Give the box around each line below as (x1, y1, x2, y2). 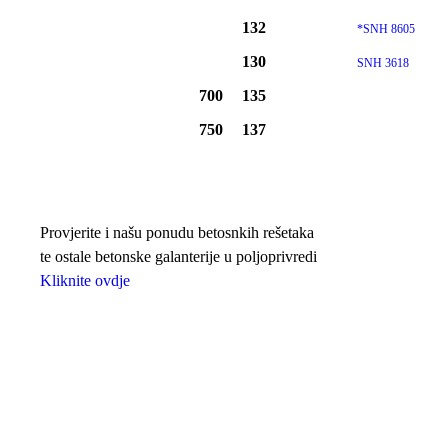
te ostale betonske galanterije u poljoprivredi (40, 248, 317, 266)
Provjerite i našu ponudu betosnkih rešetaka (40, 224, 314, 242)
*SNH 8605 (356, 22, 415, 37)
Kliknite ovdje (40, 272, 130, 290)
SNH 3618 (356, 56, 409, 71)
